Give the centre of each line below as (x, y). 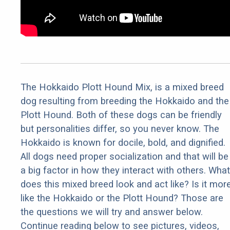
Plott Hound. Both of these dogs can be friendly (121, 115)
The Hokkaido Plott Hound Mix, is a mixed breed (122, 87)
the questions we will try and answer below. (112, 212)
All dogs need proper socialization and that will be (124, 157)
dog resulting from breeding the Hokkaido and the (125, 101)
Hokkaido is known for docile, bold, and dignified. (123, 143)
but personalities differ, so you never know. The (120, 129)
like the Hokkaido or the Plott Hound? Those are (122, 198)
